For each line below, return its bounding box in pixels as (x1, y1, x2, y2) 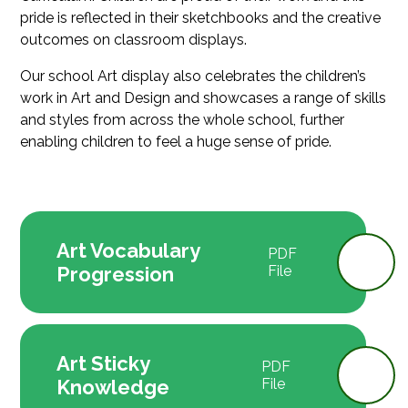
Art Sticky (56, 352, 150, 375)
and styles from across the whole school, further (20, 111, 345, 128)
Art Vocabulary (56, 239, 200, 262)
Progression (56, 262, 175, 286)
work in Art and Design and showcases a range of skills (20, 89, 387, 107)
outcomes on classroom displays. (20, 31, 248, 48)
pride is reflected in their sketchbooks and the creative (20, 9, 382, 26)
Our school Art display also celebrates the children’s (20, 67, 367, 85)
